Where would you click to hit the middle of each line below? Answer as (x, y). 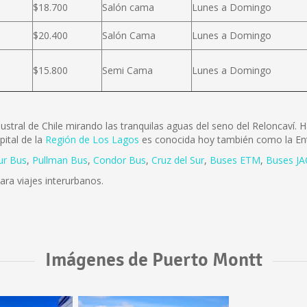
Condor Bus (120, 160)
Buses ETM (235, 160)
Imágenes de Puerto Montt (153, 260)
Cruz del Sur (178, 160)
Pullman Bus (60, 160)
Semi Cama (127, 70)
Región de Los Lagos (92, 139)
